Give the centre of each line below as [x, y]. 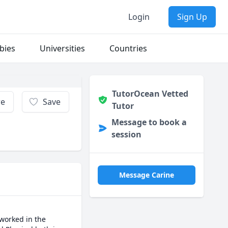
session [126, 134]
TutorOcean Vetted [150, 94]
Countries [128, 48]
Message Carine [147, 175]
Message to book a [149, 122]
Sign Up [192, 17]
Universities [62, 48]
